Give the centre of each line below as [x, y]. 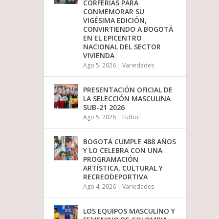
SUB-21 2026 [104, 107]
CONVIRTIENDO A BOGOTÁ [128, 29]
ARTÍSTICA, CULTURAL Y [123, 168]
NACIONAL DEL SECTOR [122, 46]
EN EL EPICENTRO [113, 38]
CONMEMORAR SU [114, 11]
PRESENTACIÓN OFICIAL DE [128, 89]
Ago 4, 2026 [100, 186]
